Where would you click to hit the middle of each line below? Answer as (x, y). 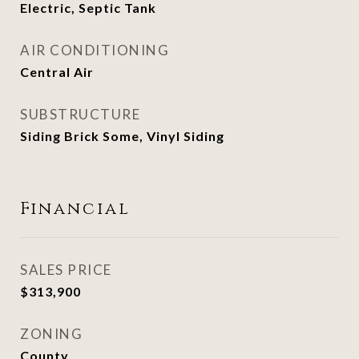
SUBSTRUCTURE (80, 114)
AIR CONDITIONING (95, 50)
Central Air (57, 72)
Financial (75, 209)
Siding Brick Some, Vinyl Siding (122, 136)
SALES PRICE (66, 270)
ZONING (51, 334)
